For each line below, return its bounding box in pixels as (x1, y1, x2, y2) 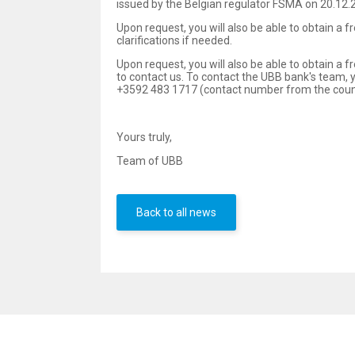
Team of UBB (116, 155, 183, 168)
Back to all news (136, 206, 216, 219)
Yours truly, (116, 131, 172, 144)
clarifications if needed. (116, 34, 232, 48)
